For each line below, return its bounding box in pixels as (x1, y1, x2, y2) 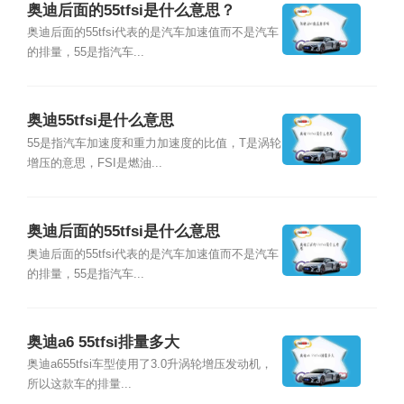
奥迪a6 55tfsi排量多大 (26, 334, 179, 352)
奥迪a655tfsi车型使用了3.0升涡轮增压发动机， (26, 358, 272, 372)
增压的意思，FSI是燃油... (26, 156, 162, 170)
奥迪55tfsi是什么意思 (26, 112, 174, 130)
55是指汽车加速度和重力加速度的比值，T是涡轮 (26, 136, 281, 150)
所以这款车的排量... (26, 378, 132, 391)
